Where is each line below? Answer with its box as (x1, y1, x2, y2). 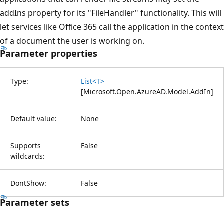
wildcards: (10, 151, 45, 161)
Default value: (10, 113, 57, 123)
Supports (10, 140, 41, 150)
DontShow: (10, 178, 46, 188)
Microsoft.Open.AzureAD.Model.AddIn (83, 86, 211, 96)
